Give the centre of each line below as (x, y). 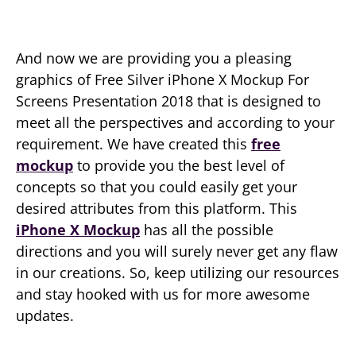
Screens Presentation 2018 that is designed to (168, 101)
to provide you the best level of (179, 165)
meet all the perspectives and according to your (175, 122)
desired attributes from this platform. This (157, 208)
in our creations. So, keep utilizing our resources (178, 273)
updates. (45, 315)
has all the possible (207, 230)
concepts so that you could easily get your (157, 187)
